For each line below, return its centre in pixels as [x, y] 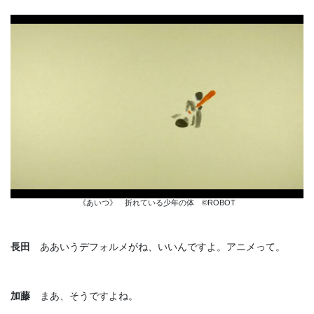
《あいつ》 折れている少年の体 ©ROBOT [157, 203]
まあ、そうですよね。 [84, 296]
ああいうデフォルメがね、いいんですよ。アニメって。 [158, 247]
